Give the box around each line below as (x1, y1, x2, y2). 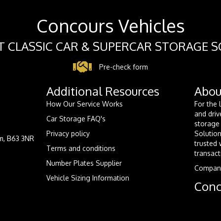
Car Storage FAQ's (46, 114, 106, 123)
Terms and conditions (46, 144, 115, 153)
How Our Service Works (46, 100, 123, 109)
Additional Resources (46, 83, 159, 99)
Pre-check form (99, 63, 148, 72)
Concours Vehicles (36, 14, 185, 37)
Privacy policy (46, 129, 90, 138)
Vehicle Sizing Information (46, 174, 129, 183)
